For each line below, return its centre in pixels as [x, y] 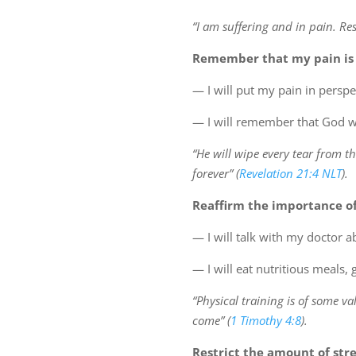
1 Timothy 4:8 [265, 321]
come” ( [211, 321]
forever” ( [215, 174]
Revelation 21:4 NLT [290, 174]
